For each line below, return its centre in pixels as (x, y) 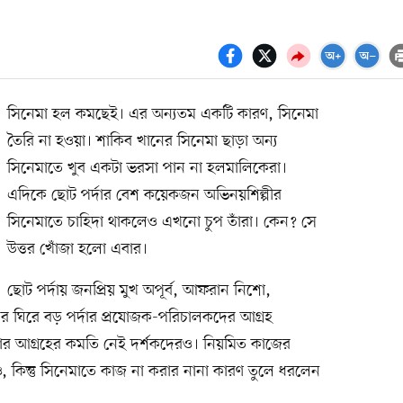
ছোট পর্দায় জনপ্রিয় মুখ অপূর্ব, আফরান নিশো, (139, 290)
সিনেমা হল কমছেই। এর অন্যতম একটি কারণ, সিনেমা (162, 114)
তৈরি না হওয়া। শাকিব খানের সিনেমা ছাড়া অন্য (142, 141)
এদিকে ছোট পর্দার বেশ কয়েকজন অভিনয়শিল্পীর (144, 195)
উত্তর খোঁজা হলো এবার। (77, 249)
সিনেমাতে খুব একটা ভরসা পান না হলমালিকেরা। (147, 168)
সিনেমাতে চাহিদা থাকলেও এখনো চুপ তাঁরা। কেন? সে (161, 222)
